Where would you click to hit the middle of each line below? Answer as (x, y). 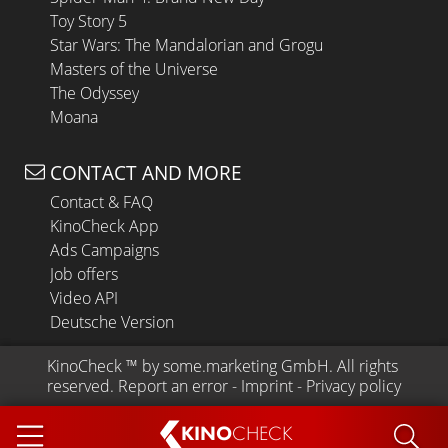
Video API (84, 298)
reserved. (80, 386)
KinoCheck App (104, 226)
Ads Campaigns (104, 250)
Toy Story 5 (88, 20)
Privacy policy (353, 386)
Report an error (173, 386)
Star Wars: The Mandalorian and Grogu (186, 44)
